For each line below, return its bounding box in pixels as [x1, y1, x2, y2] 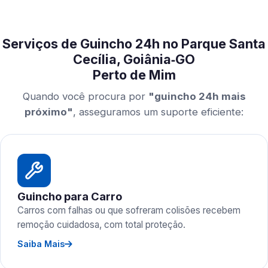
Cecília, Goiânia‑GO [73, 51, 195, 67]
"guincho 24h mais [148, 90, 246, 102]
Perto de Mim [92, 67, 176, 83]
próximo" [25, 106, 73, 118]
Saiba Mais [17, 239, 65, 249]
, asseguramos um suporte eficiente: [73, 106, 243, 118]
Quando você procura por [22, 90, 148, 102]
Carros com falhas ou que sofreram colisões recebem [17, 205, 240, 216]
